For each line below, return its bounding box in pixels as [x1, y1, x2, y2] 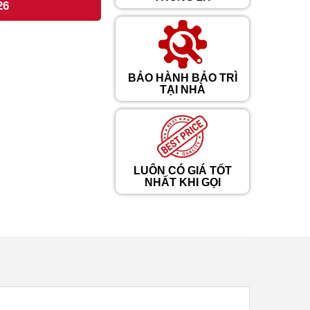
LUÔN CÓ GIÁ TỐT [133, 164, 232, 176]
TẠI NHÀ [159, 83, 206, 95]
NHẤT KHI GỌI [144, 176, 221, 188]
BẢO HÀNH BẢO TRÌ [127, 71, 237, 84]
